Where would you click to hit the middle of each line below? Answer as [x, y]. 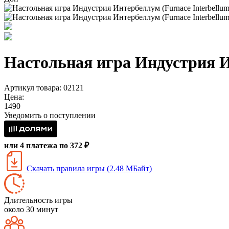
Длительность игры [38, 200]
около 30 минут [31, 209]
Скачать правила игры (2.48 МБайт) [88, 168]
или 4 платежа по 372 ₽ [47, 145]
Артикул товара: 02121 [44, 87]
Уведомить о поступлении [50, 115]
